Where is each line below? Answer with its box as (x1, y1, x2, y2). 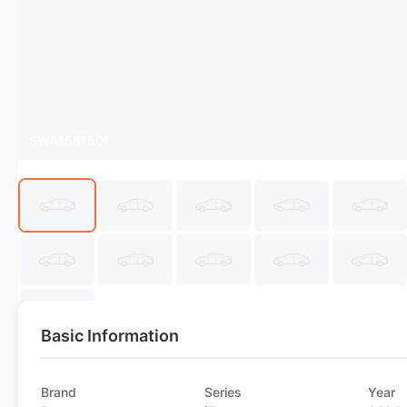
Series (204, 384, 243, 400)
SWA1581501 (29, 133, 110, 148)
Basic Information (41, 326, 179, 345)
